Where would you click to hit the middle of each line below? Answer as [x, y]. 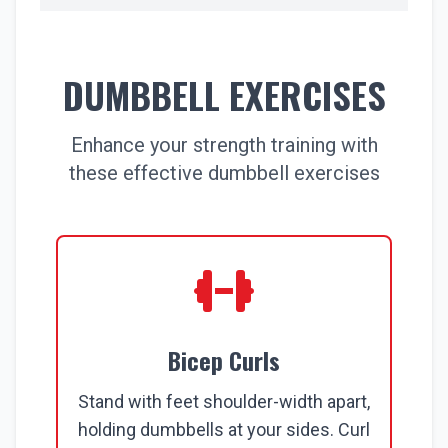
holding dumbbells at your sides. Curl [224, 429]
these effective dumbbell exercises [224, 173]
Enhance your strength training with [224, 145]
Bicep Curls [224, 360]
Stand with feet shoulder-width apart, [224, 401]
